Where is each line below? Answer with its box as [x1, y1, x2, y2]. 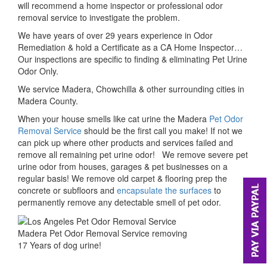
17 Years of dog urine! [18, 239, 101, 252]
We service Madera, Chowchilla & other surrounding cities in [18, 83, 244, 95]
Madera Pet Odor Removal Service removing [18, 227, 187, 240]
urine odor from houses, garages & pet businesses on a [18, 160, 228, 172]
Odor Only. [18, 65, 58, 77]
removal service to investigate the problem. [18, 11, 180, 23]
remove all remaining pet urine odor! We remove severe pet [18, 148, 248, 160]
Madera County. [18, 95, 78, 107]
